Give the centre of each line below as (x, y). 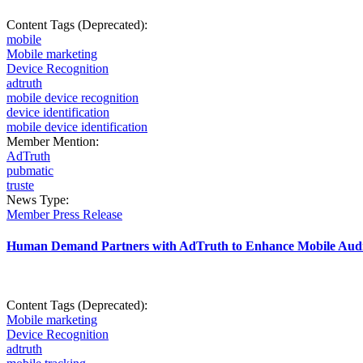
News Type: (39, 199)
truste (20, 185)
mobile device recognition (73, 97)
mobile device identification (77, 126)
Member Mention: (54, 141)
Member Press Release (64, 214)
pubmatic (30, 170)
